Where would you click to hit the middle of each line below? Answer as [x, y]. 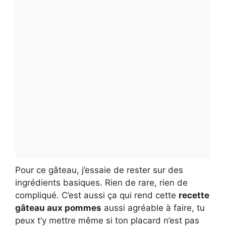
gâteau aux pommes [58, 208]
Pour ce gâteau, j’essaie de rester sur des [99, 170]
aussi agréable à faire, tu [153, 208]
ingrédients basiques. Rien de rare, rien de [101, 182]
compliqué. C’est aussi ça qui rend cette [97, 195]
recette [194, 195]
